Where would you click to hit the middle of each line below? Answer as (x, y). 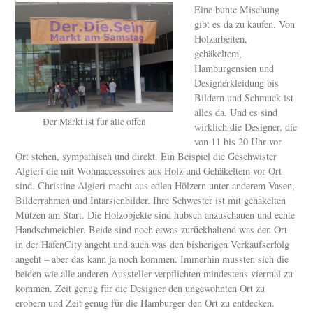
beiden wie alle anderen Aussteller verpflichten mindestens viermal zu (154, 274)
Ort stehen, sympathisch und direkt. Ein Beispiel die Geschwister (146, 156)
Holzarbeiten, (221, 39)
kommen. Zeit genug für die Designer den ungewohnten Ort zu (140, 289)
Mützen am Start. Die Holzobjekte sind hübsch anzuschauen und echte (155, 215)
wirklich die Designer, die (246, 127)
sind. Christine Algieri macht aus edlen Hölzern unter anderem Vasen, (155, 186)
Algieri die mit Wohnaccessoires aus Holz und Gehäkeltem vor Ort (149, 171)
